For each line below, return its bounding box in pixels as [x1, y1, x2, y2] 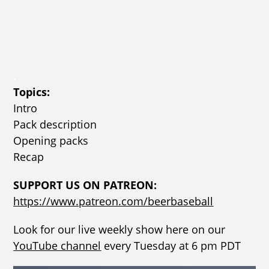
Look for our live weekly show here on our [13, 222, 226, 237]
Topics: [13, 84, 50, 99]
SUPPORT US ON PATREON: [13, 177, 157, 192]
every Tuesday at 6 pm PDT [101, 238, 241, 253]
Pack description [13, 116, 97, 131]
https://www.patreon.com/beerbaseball [13, 193, 214, 208]
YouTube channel [13, 238, 101, 253]
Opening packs [13, 133, 89, 148]
